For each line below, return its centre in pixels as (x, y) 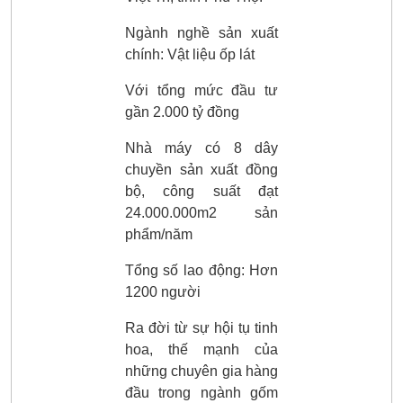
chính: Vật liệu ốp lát (189, 54)
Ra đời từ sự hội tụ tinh (201, 327)
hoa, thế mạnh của (201, 349)
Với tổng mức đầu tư (201, 90)
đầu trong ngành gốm (201, 392)
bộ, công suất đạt (201, 191)
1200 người (162, 291)
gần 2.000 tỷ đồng (182, 112)
